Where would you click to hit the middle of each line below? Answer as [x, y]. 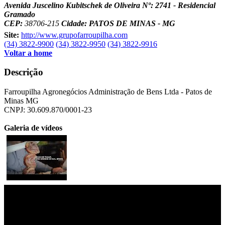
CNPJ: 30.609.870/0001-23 [48, 110]
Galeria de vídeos [33, 128]
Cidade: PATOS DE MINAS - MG [118, 23]
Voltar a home [28, 53]
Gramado [21, 14]
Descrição [24, 72]
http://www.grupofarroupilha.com [74, 35]
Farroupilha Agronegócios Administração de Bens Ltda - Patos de [108, 92]
